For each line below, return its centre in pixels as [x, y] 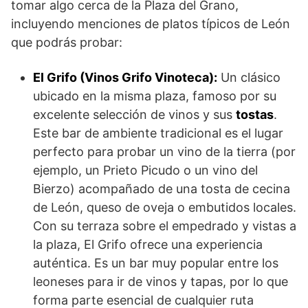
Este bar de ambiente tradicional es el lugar [158, 133]
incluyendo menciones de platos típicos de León [151, 24]
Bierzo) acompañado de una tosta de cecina [162, 189]
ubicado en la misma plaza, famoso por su [155, 96]
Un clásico [249, 78]
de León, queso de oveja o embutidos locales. [165, 208]
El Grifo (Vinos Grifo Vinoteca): [125, 78]
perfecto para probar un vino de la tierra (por [164, 152]
